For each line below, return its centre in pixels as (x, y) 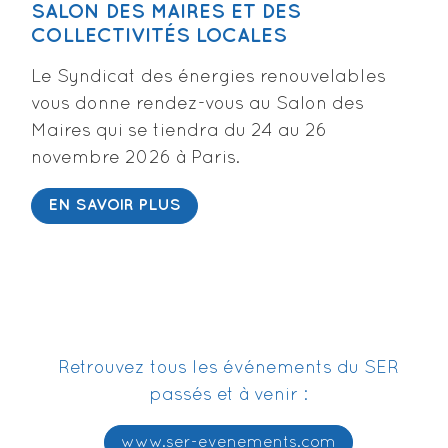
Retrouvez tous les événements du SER (228, 368)
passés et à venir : (228, 395)
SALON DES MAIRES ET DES (166, 12)
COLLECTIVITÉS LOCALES (159, 36)
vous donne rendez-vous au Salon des (197, 105)
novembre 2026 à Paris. (135, 159)
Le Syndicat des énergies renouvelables (208, 78)
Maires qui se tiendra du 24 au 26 (179, 132)
